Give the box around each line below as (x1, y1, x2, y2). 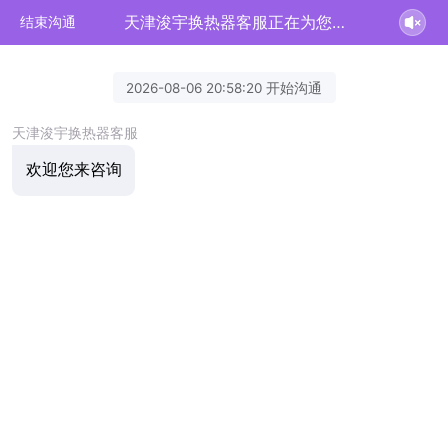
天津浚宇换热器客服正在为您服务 (331, 12, 345, 32)
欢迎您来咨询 (25, 160, 122, 180)
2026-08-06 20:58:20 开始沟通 (126, 79, 322, 96)
